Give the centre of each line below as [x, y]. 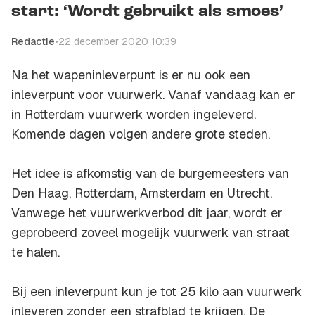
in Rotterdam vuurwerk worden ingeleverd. [134, 115]
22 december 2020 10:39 [117, 42]
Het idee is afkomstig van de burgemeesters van [150, 174]
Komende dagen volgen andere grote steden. [141, 134]
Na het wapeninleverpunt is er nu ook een [131, 75]
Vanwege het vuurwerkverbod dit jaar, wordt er [147, 213]
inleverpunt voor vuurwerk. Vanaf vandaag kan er [153, 95]
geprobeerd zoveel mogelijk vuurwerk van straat [150, 233]
